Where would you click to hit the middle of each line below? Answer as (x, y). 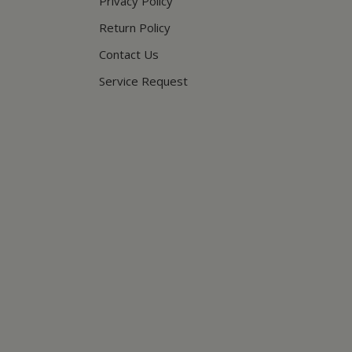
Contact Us (129, 54)
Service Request (143, 81)
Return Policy (135, 27)
